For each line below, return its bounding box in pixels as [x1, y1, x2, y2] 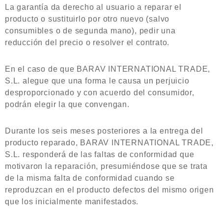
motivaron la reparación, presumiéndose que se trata [5, 162, 208, 170]
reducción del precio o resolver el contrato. [5, 38, 170, 47]
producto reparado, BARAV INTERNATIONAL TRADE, [5, 138, 214, 147]
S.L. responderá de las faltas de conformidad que [5, 150, 194, 159]
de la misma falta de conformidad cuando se [5, 174, 175, 182]
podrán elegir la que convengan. [5, 100, 130, 109]
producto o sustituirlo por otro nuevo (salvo [5, 15, 170, 23]
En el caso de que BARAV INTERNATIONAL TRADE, [5, 65, 211, 73]
